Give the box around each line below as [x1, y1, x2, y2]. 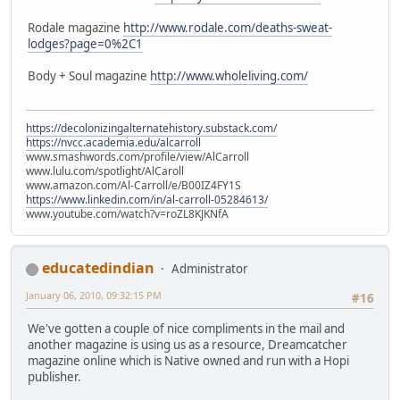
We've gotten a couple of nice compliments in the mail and [28, 321, 345, 337]
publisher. [28, 369, 81, 386]
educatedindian [42, 258, 154, 279]
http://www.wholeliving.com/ [150, 67, 308, 84]
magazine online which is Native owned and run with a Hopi [28, 353, 349, 370]
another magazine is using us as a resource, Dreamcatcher [28, 337, 347, 354]
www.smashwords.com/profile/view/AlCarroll [26, 149, 249, 165]
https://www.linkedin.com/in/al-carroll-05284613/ [26, 192, 268, 208]
